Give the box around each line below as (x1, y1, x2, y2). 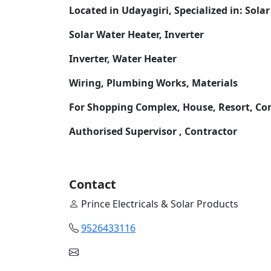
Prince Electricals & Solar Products (79, 197, 238, 211)
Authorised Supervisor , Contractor (69, 124, 237, 138)
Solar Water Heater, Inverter (69, 27, 204, 41)
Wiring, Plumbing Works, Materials (69, 76, 238, 90)
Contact (69, 175, 116, 192)
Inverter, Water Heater (69, 51, 177, 65)
